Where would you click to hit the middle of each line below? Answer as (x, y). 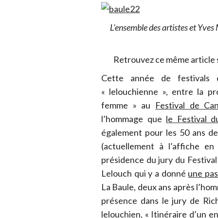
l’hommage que (134, 119)
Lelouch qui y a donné (145, 173)
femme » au (128, 105)
